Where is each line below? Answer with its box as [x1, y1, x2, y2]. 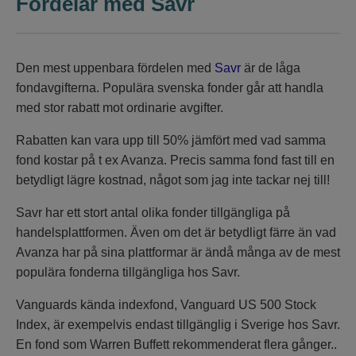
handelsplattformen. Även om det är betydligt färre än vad [16, 226, 336, 240]
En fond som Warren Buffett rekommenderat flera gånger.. [16, 338, 337, 352]
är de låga [241, 61, 300, 75]
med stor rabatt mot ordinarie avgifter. [16, 101, 223, 115]
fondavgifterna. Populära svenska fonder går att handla [16, 81, 323, 95]
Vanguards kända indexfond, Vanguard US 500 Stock [16, 298, 316, 312]
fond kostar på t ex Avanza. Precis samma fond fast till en [16, 153, 335, 168]
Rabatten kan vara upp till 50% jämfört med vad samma [16, 133, 326, 148]
